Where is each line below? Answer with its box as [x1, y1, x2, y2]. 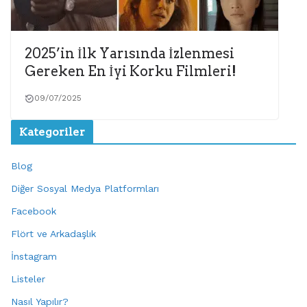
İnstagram [11, 251, 57, 262]
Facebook [11, 206, 56, 217]
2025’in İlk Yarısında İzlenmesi [25, 45, 234, 62]
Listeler [11, 273, 45, 285]
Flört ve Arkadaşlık [11, 228, 96, 240]
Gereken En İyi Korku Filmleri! [25, 63, 236, 80]
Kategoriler [19, 125, 85, 139]
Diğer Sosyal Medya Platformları [11, 183, 159, 195]
